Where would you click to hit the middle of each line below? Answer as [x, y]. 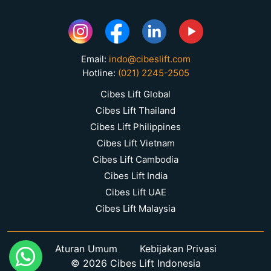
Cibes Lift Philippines [135, 127]
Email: [95, 59]
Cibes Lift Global [135, 94]
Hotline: [100, 73]
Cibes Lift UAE [135, 192]
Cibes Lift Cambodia [135, 160]
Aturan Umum [86, 249]
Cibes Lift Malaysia [135, 209]
